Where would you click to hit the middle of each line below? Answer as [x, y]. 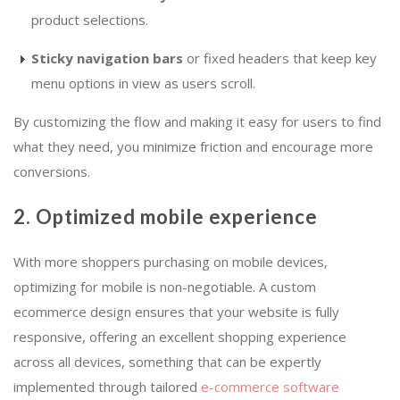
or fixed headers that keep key [280, 58]
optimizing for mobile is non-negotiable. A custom [165, 287]
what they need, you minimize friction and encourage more [193, 147]
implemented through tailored [107, 387]
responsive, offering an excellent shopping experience [180, 337]
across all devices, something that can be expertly [167, 362]
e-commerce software [270, 387]
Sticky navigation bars [107, 58]
